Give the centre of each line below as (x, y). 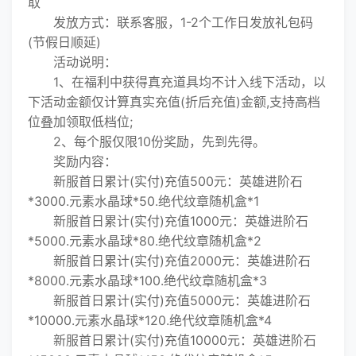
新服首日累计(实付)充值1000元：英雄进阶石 (168, 221)
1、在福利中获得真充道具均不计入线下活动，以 (177, 82)
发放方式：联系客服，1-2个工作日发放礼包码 (170, 22)
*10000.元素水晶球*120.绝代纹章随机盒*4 (150, 320)
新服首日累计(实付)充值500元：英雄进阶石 (165, 181)
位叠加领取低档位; (80, 122)
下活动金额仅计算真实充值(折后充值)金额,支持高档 (174, 102)
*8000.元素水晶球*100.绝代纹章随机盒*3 (147, 281)
